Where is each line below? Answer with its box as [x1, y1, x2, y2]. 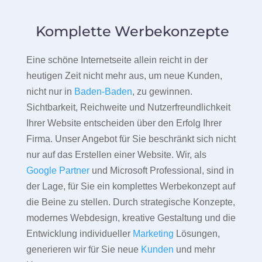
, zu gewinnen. [132, 87, 192, 97]
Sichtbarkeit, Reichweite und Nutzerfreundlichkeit [26, 102, 230, 113]
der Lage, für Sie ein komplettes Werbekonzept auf [26, 181, 235, 192]
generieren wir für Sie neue [26, 244, 141, 255]
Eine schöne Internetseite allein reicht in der [26, 55, 208, 65]
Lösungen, [173, 229, 220, 239]
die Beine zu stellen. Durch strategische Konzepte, [26, 197, 235, 208]
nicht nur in [26, 87, 74, 97]
